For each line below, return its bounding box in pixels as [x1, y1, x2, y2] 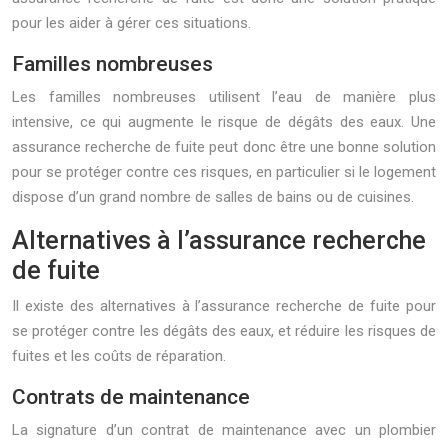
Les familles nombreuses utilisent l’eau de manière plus [12, 88, 436, 106]
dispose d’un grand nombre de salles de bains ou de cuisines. [12, 188, 414, 206]
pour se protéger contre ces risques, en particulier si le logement [12, 163, 436, 181]
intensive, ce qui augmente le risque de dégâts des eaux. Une [12, 113, 436, 131]
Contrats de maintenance [12, 385, 250, 409]
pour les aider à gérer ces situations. [12, 14, 251, 32]
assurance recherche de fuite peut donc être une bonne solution [12, 138, 436, 156]
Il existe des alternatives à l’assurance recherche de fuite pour [12, 297, 436, 315]
